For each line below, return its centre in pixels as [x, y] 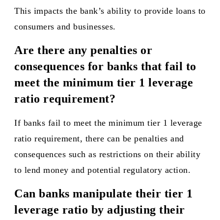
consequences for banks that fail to [105, 66]
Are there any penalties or [83, 50]
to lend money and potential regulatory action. [102, 170]
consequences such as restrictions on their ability [107, 154]
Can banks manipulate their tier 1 [104, 193]
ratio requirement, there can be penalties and [99, 138]
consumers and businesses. [65, 27]
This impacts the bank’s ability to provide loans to [110, 11]
